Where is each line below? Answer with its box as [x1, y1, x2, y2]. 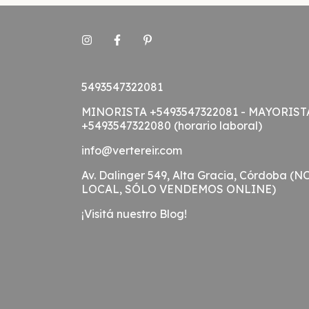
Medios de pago [81, 290, 169, 305]
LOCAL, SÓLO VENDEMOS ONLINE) [81, 181, 276, 196]
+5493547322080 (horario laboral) [81, 118, 262, 132]
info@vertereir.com [81, 143, 182, 157]
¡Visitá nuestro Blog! [81, 206, 187, 221]
